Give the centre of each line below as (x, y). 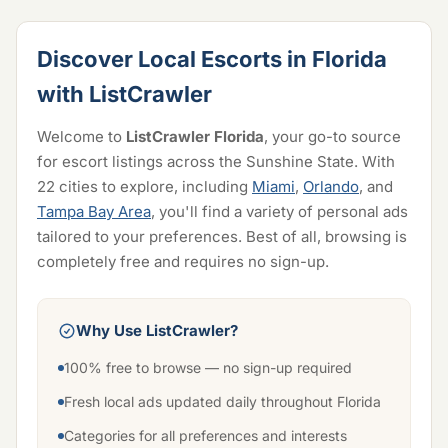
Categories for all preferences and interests (205, 435)
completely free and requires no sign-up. (183, 261)
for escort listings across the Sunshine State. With (216, 161)
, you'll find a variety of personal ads (279, 211)
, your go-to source (332, 136)
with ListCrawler (124, 94)
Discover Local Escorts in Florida (212, 59)
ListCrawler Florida (195, 136)
